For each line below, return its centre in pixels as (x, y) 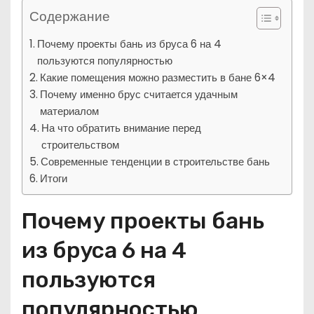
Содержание (70, 16)
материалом (70, 111)
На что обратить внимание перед (122, 128)
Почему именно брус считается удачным (139, 94)
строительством (81, 144)
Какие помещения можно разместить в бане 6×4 (158, 77)
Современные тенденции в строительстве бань (156, 161)
